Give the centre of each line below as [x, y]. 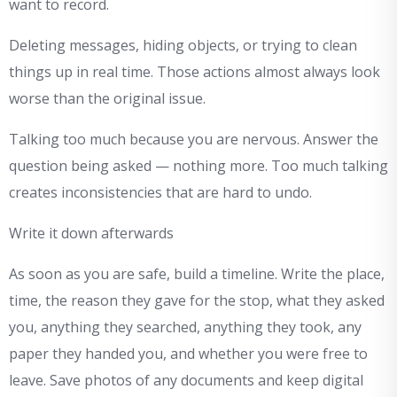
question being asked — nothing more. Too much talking [198, 166]
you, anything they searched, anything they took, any [185, 327]
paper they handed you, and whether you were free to [188, 354]
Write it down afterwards [91, 234]
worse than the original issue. [107, 99]
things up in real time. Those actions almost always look [195, 72]
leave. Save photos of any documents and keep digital [186, 381]
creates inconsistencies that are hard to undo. [160, 193]
